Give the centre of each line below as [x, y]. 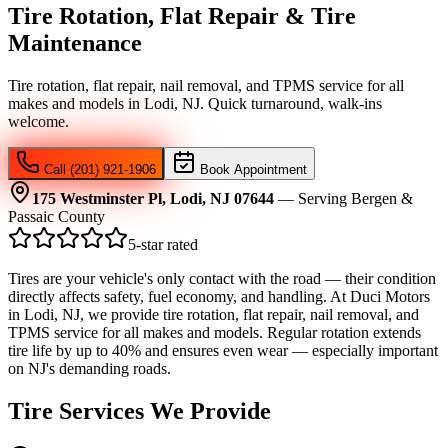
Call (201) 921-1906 [98, 169]
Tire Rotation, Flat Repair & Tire [182, 15]
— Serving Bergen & [343, 198]
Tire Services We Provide [139, 410]
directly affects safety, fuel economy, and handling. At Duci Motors [219, 296]
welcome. [38, 121]
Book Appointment [251, 169]
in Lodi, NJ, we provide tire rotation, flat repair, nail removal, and [213, 314]
